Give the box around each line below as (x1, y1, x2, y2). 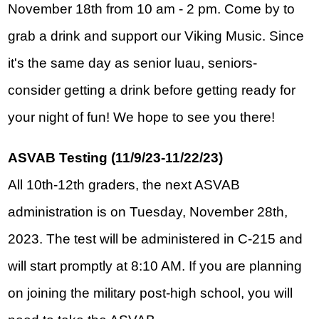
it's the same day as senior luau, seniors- (8, 56, 258, 71)
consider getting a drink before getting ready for (8, 83, 296, 98)
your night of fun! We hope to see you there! (8, 110, 276, 125)
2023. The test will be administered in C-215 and (8, 231, 303, 247)
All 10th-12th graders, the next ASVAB (8, 177, 241, 193)
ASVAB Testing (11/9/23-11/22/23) (8, 150, 224, 166)
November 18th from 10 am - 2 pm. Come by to (8, 1, 296, 17)
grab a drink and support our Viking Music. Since (8, 28, 305, 44)
